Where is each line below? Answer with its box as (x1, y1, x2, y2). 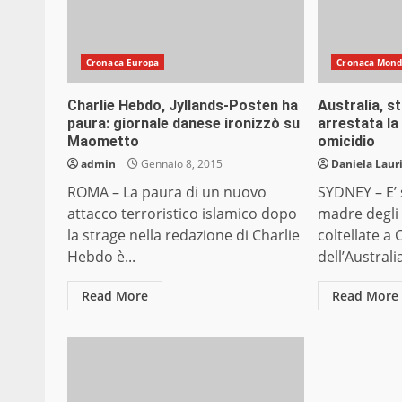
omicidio (318, 133, 376, 151)
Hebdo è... (67, 247, 135, 267)
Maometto (67, 133, 139, 151)
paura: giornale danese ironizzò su (67, 115, 300, 133)
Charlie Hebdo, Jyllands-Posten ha (67, 97, 298, 115)
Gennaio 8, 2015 (138, 156, 223, 172)
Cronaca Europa (86, 56, 160, 69)
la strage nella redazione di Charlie (67, 225, 300, 246)
